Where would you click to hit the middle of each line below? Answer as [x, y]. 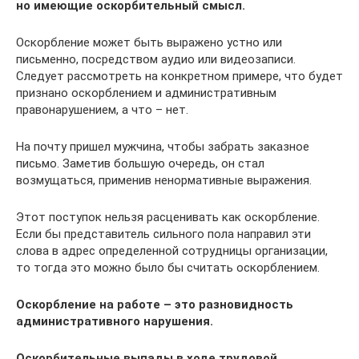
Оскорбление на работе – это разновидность [155, 305]
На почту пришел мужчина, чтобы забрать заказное [163, 147]
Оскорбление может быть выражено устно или [149, 42]
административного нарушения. [115, 321]
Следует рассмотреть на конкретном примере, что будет [179, 76]
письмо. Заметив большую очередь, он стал [140, 163]
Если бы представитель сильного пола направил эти [163, 234]
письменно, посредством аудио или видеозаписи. [156, 59]
